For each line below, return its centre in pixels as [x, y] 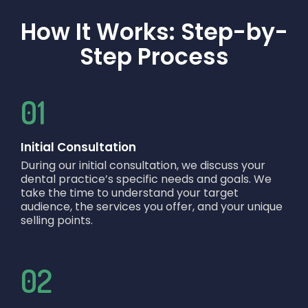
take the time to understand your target [130, 193]
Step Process [154, 57]
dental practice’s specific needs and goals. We [146, 179]
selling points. [57, 221]
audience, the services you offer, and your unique [152, 207]
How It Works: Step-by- [154, 32]
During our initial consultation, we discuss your [143, 166]
